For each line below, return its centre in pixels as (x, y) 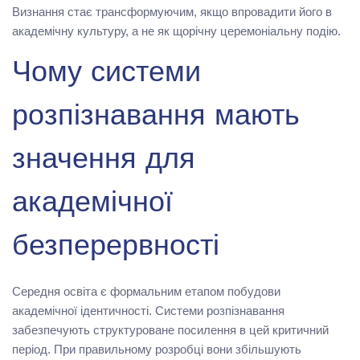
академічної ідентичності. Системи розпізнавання (148, 310)
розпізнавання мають (156, 118)
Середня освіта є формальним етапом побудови (146, 291)
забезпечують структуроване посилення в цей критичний (170, 329)
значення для (104, 161)
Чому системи (106, 74)
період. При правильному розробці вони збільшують (157, 349)
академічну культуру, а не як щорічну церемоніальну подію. (176, 31)
